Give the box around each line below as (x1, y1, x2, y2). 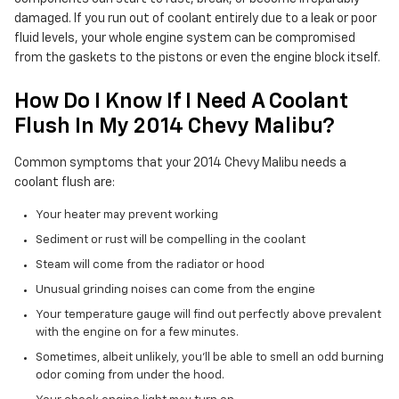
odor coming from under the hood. (36, 370, 224, 382)
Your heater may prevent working (36, 209, 218, 222)
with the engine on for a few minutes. (36, 327, 239, 339)
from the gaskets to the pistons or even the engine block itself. (14, 52, 380, 65)
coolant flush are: (14, 176, 115, 190)
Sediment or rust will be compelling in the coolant (36, 234, 305, 247)
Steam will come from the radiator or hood (36, 259, 265, 272)
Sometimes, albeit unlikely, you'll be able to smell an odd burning (36, 352, 384, 364)
